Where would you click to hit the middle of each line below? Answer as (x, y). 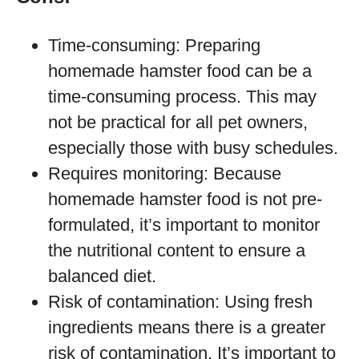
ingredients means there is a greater (187, 327)
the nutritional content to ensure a (177, 250)
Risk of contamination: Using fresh (180, 302)
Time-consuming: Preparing (154, 45)
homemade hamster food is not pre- (185, 199)
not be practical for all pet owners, (178, 122)
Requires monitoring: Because (165, 173)
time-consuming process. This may (182, 97)
